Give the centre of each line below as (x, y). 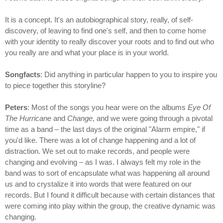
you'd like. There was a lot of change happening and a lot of (100, 140)
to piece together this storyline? (55, 86)
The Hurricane (28, 118)
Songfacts (23, 75)
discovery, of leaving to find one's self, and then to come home (106, 31)
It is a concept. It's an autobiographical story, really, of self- (99, 20)
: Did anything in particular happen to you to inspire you (129, 75)
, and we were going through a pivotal (153, 118)
